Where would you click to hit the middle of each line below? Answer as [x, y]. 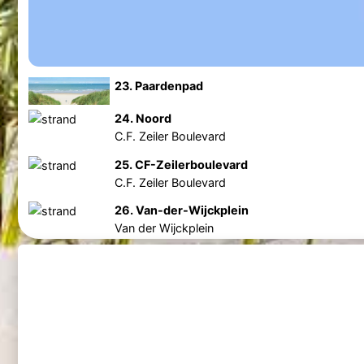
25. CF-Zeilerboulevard [181, 164]
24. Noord [143, 118]
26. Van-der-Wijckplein [181, 210]
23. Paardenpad [158, 86]
